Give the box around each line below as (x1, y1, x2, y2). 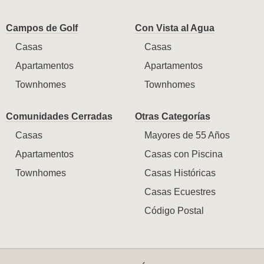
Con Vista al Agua (135, 22, 214, 33)
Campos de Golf (6, 22, 78, 33)
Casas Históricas (144, 167, 216, 178)
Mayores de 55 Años (144, 130, 230, 140)
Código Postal (144, 205, 204, 216)
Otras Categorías (135, 111, 210, 121)
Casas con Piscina (144, 148, 223, 159)
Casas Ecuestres (144, 186, 216, 197)
